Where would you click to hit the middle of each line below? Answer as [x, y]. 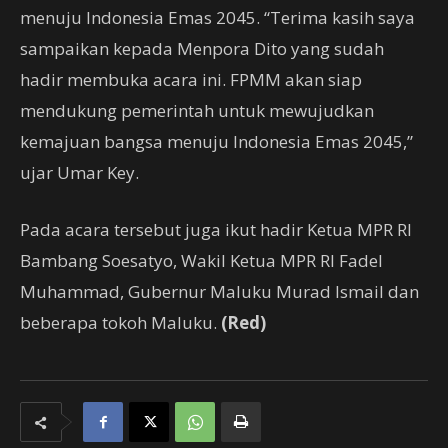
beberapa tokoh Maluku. [120, 322]
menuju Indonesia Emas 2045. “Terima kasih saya [217, 17]
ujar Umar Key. [79, 172]
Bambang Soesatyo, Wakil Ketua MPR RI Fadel [201, 260]
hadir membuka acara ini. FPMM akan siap [191, 79]
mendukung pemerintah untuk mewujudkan [197, 110]
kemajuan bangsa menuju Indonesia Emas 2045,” [216, 141]
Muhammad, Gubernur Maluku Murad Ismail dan [219, 291]
